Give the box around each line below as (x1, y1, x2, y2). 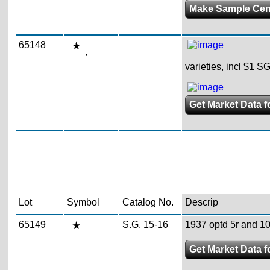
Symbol (66, 196, 99, 207)
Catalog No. (122, 196, 174, 207)
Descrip (184, 196, 218, 207)
